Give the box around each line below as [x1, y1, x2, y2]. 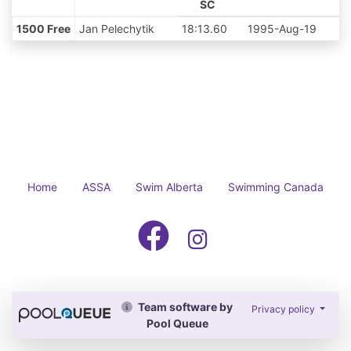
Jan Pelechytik [78, 22, 154, 35]
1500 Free [16, 22, 71, 35]
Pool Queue [146, 317, 208, 330]
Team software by [136, 300, 233, 313]
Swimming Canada [228, 180, 324, 194]
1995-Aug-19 [247, 22, 317, 35]
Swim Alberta [136, 180, 203, 194]
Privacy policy [251, 303, 317, 315]
